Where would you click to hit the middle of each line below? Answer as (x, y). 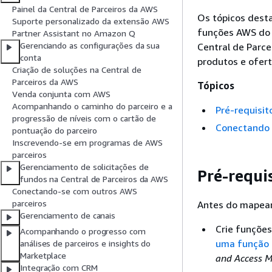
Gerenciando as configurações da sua (90, 46)
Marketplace (43, 256)
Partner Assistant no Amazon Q (74, 33)
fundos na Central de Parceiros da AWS (94, 179)
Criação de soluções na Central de (77, 70)
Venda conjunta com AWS (61, 94)
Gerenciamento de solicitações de (84, 167)
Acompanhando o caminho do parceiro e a (92, 106)
